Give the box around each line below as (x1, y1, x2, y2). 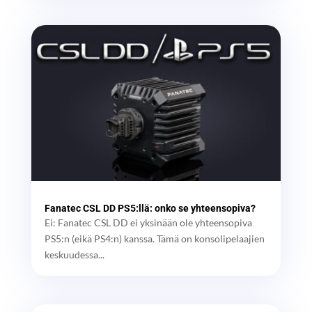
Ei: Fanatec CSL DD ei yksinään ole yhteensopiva (44, 216, 252, 228)
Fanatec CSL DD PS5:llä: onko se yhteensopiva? (44, 202, 256, 214)
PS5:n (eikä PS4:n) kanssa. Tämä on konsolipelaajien (44, 232, 265, 244)
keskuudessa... (44, 248, 104, 260)
